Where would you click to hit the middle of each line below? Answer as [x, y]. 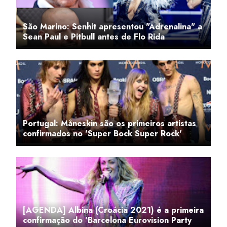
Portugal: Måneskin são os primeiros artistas [109, 124]
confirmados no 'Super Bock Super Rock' [102, 134]
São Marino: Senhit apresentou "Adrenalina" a [112, 27]
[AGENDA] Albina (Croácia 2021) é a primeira [113, 210]
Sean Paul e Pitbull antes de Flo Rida [94, 37]
